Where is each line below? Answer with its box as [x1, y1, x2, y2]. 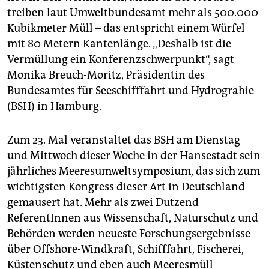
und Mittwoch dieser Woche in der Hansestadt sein [7, 149, 261, 163]
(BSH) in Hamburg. [7, 100, 101, 113]
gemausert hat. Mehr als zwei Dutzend [7, 196, 199, 210]
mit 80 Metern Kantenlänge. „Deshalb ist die [7, 37, 231, 51]
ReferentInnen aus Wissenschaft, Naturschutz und [7, 211, 258, 225]
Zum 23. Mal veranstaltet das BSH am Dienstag [7, 133, 240, 147]
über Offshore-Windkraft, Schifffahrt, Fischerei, [7, 243, 244, 256]
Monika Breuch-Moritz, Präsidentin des [7, 68, 205, 82]
